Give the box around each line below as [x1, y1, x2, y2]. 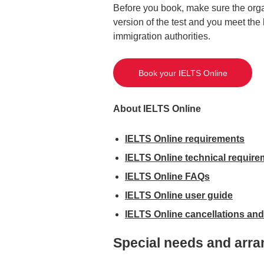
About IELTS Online [113, 104, 201, 114]
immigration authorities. [113, 31, 210, 41]
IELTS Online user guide [125, 190, 233, 200]
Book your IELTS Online [138, 68, 227, 78]
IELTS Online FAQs [125, 171, 210, 181]
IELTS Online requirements [125, 133, 245, 144]
